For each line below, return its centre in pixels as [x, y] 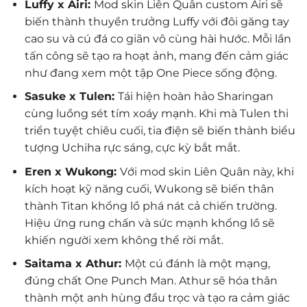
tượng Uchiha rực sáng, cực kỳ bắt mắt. [132, 148]
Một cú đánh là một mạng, [197, 264]
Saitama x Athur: [74, 264]
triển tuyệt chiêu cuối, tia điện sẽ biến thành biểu [160, 131]
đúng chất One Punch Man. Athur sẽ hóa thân [151, 281]
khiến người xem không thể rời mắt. [124, 240]
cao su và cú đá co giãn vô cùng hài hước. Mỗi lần [158, 38]
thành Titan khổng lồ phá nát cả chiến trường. [150, 206]
